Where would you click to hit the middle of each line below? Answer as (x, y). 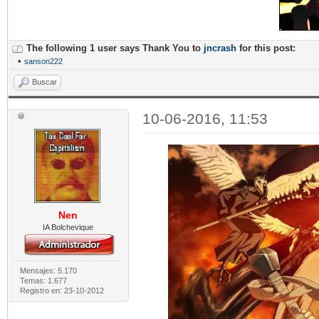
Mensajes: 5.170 (48, 271)
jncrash (220, 48)
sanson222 (43, 62)
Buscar (45, 82)
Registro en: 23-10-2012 (62, 291)
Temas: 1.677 (43, 281)
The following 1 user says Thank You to (115, 48)
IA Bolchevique (68, 228)
